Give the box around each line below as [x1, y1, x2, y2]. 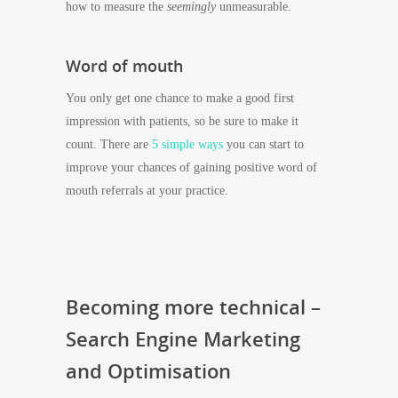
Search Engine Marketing [66, 325, 300, 352]
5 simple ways [152, 138, 223, 151]
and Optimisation [66, 357, 231, 384]
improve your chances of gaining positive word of [66, 161, 317, 174]
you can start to [223, 138, 304, 151]
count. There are [66, 138, 152, 151]
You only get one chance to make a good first [66, 92, 294, 105]
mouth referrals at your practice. [66, 184, 228, 197]
